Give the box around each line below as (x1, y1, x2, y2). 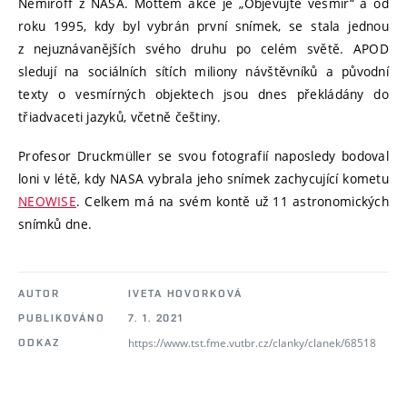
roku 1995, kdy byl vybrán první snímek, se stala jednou (18, 17, 389, 35)
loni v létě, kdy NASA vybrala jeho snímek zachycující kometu (18, 169, 389, 187)
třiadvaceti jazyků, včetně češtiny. (18, 108, 221, 126)
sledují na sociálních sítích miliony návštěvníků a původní (18, 63, 389, 81)
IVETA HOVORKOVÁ (128, 286, 243, 300)
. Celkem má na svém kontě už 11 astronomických (75, 192, 389, 210)
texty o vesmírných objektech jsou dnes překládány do (18, 85, 389, 104)
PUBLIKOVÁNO (18, 311, 106, 324)
